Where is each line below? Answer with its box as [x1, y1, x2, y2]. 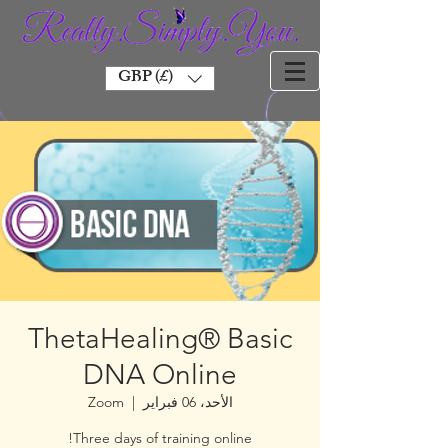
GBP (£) [118, 63, 173, 93]
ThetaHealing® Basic [28, 322, 292, 355]
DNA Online [83, 358, 237, 391]
